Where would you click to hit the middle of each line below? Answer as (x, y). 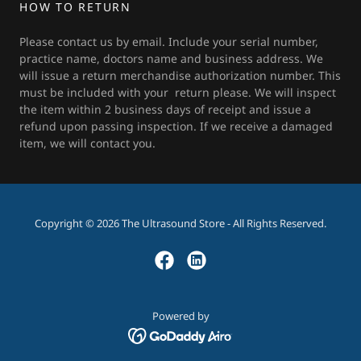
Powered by (180, 316)
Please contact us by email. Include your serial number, (169, 41)
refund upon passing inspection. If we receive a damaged (176, 126)
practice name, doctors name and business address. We (171, 58)
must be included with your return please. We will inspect (178, 92)
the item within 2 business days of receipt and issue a (165, 109)
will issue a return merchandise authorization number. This (180, 75)
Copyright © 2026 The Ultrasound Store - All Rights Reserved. (180, 223)
